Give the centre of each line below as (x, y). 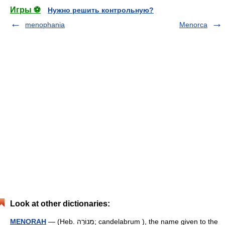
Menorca (193, 25)
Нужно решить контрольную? (101, 10)
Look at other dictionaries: (60, 204)
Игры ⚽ (25, 10)
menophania (45, 25)
